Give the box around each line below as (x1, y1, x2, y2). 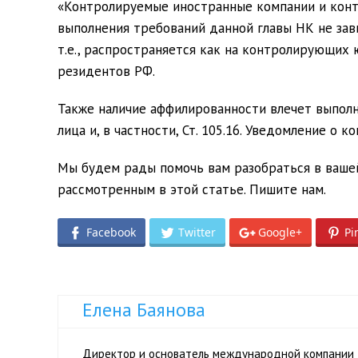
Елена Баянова (82, 297, 205, 323)
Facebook (86, 225, 136, 241)
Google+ (258, 225, 302, 241)
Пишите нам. (249, 181, 326, 198)
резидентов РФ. (58, 62, 155, 80)
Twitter (178, 225, 216, 241)
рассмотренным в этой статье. (58, 181, 249, 198)
